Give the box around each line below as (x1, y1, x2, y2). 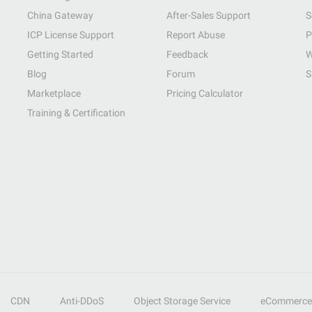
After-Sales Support (166, 10, 251, 21)
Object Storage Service (134, 295, 231, 306)
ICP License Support (27, 29, 114, 40)
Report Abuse (166, 29, 225, 40)
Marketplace (27, 88, 81, 99)
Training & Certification (27, 107, 125, 118)
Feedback (166, 49, 208, 60)
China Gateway (27, 10, 93, 21)
